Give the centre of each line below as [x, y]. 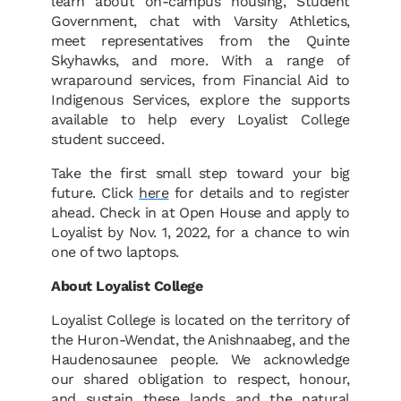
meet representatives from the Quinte [200, 41]
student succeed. [108, 139]
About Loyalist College [128, 286]
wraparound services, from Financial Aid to [200, 80]
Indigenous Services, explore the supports [200, 100]
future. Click [95, 193]
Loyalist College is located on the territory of [200, 320]
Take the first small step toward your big [200, 173]
